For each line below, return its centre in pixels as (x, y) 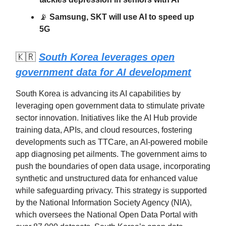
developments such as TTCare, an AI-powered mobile (112, 142)
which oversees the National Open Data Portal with (107, 215)
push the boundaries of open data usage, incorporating (113, 166)
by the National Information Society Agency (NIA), (104, 203)
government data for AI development (103, 72)
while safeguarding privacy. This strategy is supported (111, 191)
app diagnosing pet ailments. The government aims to (111, 154)
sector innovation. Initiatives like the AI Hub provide (106, 118)
